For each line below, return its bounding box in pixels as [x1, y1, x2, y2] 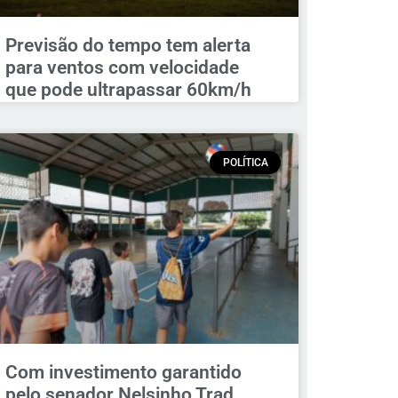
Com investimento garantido [4, 362, 242, 384]
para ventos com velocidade [4, 56, 239, 78]
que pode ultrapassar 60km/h [4, 78, 251, 100]
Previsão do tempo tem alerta [4, 34, 251, 56]
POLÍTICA [222, 155, 268, 169]
